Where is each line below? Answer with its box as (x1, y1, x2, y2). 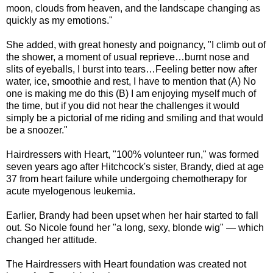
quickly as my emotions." (6, 15, 113, 26)
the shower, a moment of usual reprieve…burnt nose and (6, 51, 249, 62)
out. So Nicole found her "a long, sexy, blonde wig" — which (6, 222, 264, 233)
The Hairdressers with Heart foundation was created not (6, 258, 246, 269)
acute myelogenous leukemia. (6, 185, 135, 196)
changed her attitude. (6, 234, 97, 245)
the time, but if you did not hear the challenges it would (6, 100, 239, 111)
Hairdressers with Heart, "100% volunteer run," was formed (6, 149, 259, 160)
